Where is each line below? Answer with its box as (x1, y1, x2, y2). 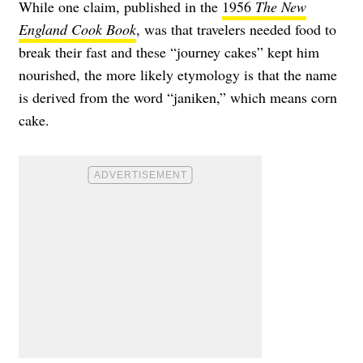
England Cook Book (19, 19, 136, 39)
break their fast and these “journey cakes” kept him (19, 41, 319, 62)
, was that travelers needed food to (136, 19, 336, 39)
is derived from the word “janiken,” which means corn (19, 87, 337, 107)
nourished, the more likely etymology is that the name (19, 64, 337, 84)
